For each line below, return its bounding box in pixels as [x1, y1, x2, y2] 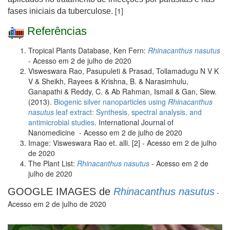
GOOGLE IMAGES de [8, 186, 113, 198]
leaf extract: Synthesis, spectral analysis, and [54, 107, 202, 118]
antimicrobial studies [28, 117, 94, 128]
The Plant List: [28, 158, 77, 169]
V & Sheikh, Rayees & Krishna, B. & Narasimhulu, [28, 76, 188, 87]
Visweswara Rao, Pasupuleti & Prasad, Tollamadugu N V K [28, 66, 219, 76]
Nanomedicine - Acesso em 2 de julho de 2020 [28, 127, 182, 138]
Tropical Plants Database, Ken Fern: [28, 45, 148, 56]
